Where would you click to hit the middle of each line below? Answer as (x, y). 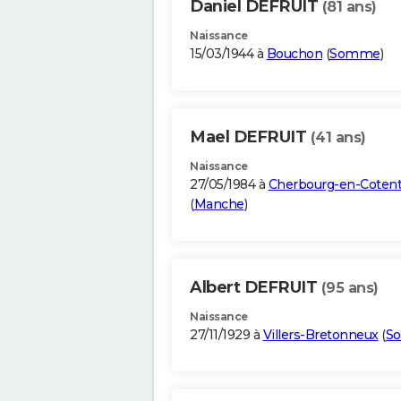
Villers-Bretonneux (320, 335)
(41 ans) (338, 138)
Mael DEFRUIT (250, 137)
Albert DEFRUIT (256, 288)
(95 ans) (350, 288)
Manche (219, 205)
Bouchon (294, 54)
